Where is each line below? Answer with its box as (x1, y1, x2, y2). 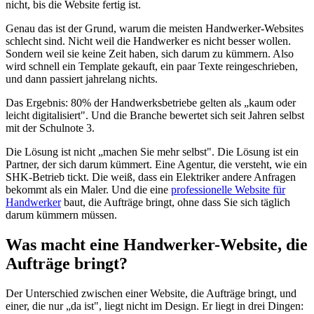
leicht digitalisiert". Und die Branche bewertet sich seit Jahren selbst (6, 109, 304, 121)
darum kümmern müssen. (6, 208, 117, 221)
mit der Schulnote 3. (6, 121, 95, 134)
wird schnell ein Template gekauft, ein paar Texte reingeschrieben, (6, 60, 298, 72)
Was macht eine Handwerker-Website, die (6, 235, 308, 254)
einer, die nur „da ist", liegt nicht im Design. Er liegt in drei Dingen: (6, 299, 303, 312)
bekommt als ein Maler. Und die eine (6, 183, 171, 196)
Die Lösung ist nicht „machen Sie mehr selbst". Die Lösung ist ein (6, 145, 299, 158)
